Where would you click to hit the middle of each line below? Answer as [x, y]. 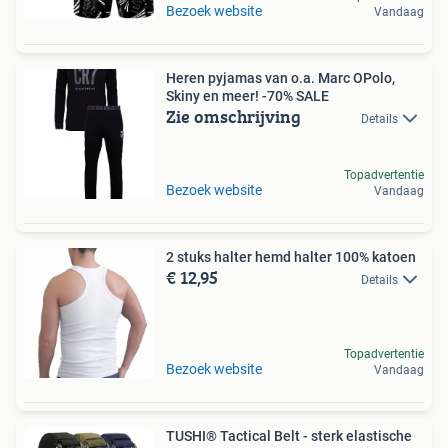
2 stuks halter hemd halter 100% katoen [291, 257]
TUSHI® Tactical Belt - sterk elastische [289, 436]
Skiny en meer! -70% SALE [247, 96]
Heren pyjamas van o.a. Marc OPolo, [280, 78]
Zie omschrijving [233, 116]
